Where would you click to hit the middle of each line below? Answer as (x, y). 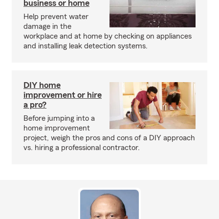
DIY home (42, 85)
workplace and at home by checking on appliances (108, 36)
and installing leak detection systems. (86, 46)
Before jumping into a (59, 118)
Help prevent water (56, 17)
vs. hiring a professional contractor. (82, 148)
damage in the (47, 26)
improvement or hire (63, 95)
